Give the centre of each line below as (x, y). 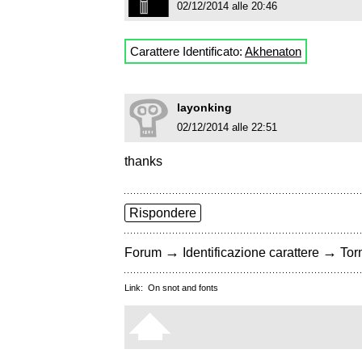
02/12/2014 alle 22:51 (227, 128)
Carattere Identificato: (187, 52)
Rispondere (163, 213)
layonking (204, 108)
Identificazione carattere (251, 253)
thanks (143, 162)
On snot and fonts (183, 288)
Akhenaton (273, 52)
